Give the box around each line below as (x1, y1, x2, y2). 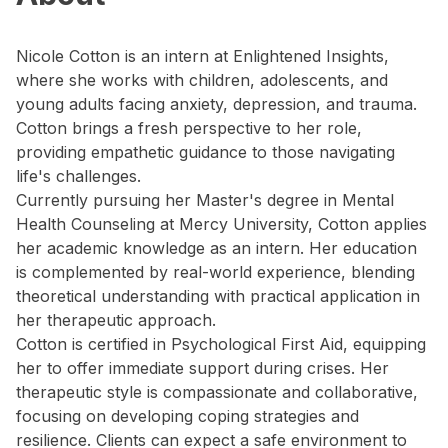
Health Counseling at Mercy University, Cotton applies (16, 214, 427, 234)
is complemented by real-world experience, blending (16, 262, 415, 282)
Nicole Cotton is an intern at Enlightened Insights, (16, 46, 389, 66)
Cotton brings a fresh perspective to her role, (16, 118, 362, 138)
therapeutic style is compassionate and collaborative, (16, 382, 418, 402)
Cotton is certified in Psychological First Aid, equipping (16, 334, 426, 354)
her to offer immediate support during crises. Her (16, 358, 389, 378)
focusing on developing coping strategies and (16, 406, 359, 426)
